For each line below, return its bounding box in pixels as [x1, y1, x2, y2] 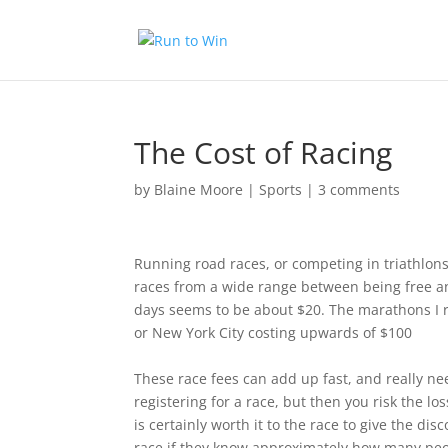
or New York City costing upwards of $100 [134, 323, 413, 342]
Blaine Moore [154, 180, 244, 199]
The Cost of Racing [134, 132, 393, 173]
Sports [259, 180, 303, 199]
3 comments [318, 180, 401, 199]
